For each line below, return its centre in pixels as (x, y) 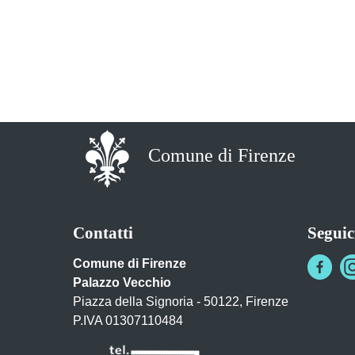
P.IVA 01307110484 (128, 320)
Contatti (103, 233)
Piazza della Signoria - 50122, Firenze (181, 301)
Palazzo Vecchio (122, 282)
